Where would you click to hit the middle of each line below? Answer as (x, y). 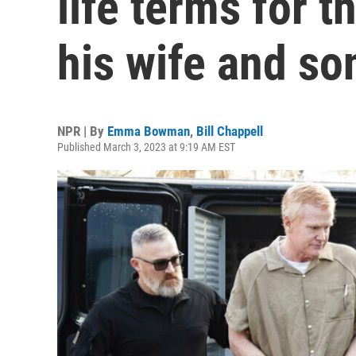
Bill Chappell (230, 131)
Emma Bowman (149, 131)
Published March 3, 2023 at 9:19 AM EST (146, 147)
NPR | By (82, 131)
